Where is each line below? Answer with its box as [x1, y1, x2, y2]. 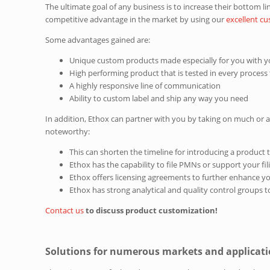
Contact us [45, 204, 84, 216]
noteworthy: [45, 125, 90, 137]
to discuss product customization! [86, 204, 218, 216]
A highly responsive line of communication [69, 80, 221, 91]
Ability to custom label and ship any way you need [69, 92, 251, 104]
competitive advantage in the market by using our [45, 13, 227, 25]
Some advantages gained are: [45, 34, 151, 45]
